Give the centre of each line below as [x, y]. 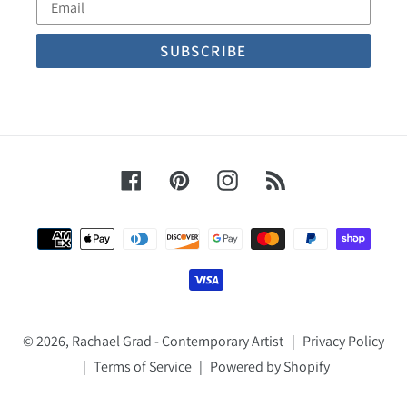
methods [234, 256]
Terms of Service [142, 367]
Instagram [274, 178]
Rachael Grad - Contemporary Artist [178, 342]
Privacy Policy [343, 342]
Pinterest [221, 178]
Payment [234, 230]
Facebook [175, 178]
